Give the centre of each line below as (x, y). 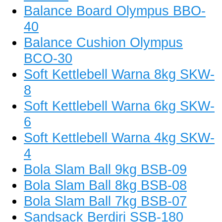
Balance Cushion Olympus (103, 43)
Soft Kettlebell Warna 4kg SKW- (119, 138)
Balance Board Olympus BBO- (115, 11)
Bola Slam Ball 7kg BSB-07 (105, 201)
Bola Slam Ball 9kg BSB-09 (105, 169)
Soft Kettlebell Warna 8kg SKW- (119, 74)
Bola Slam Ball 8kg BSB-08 (105, 185)
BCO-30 (48, 58)
